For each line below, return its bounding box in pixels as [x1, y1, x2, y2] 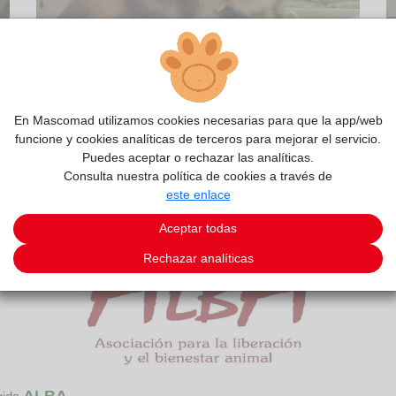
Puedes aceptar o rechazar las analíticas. [82, 150, 314, 164]
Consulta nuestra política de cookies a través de [64, 169, 332, 183]
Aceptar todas [159, 221, 237, 236]
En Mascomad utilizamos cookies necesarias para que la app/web [13, 113, 383, 127]
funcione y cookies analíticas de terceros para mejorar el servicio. [15, 132, 381, 146]
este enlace [165, 187, 231, 202]
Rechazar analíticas [142, 250, 254, 265]
